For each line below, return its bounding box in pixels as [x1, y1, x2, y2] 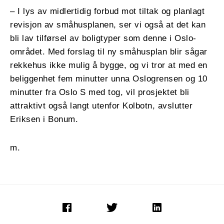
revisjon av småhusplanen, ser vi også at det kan [10, 19, 205, 29]
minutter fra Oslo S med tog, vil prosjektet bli [10, 87, 189, 97]
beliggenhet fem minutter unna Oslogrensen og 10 [10, 73, 207, 83]
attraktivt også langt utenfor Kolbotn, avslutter [10, 100, 192, 110]
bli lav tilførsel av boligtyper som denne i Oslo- [10, 33, 196, 43]
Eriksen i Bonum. [10, 114, 78, 124]
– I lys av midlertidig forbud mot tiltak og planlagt [10, 6, 204, 16]
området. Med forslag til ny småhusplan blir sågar [10, 46, 207, 56]
